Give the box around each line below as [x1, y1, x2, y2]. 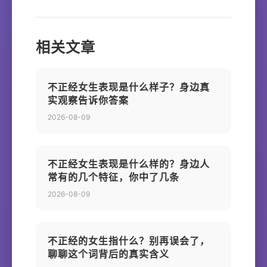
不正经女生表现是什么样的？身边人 [48, 158, 210, 170]
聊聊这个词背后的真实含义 [48, 248, 169, 260]
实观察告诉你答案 [48, 94, 129, 106]
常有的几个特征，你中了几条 [48, 171, 179, 183]
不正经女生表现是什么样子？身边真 [48, 81, 210, 93]
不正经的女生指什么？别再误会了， [48, 235, 210, 247]
